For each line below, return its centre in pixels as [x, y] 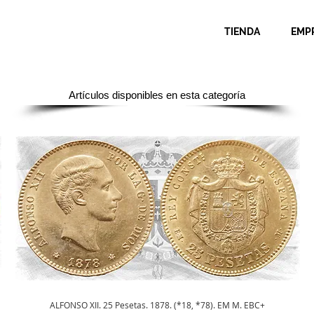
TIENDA [242, 32]
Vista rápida [157, 305]
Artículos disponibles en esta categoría [157, 95]
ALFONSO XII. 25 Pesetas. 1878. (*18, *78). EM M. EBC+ [158, 305]
